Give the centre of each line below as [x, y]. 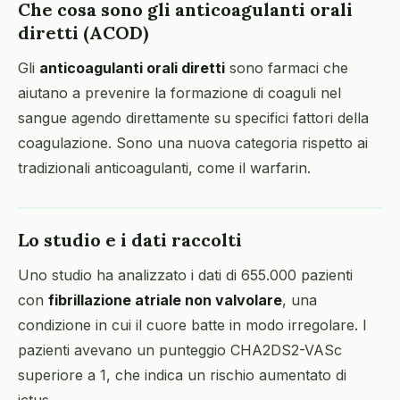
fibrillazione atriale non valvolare [165, 300]
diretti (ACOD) [83, 33]
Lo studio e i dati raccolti [130, 240]
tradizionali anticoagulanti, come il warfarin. [164, 168]
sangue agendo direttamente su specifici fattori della [193, 118]
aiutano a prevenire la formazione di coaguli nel [179, 93]
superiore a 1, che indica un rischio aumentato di [182, 375]
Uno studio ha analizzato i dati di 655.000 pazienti [185, 275]
